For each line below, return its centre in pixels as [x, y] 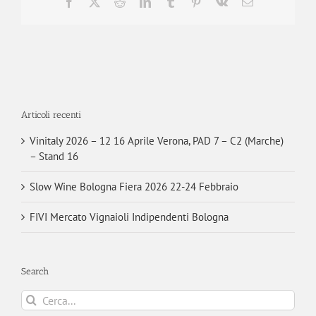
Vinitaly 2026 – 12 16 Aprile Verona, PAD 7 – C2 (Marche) [157, 141]
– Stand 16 [54, 157]
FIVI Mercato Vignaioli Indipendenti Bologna [129, 217]
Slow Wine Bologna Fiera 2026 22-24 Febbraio [134, 187]
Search [35, 272]
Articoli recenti [51, 114]
